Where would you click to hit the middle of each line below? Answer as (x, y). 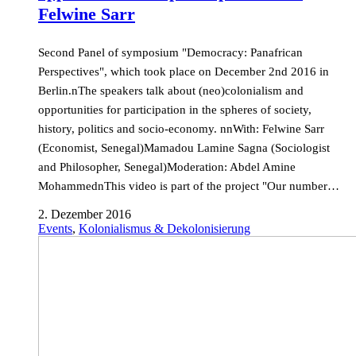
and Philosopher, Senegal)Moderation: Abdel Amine (167, 167)
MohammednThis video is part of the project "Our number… (189, 186)
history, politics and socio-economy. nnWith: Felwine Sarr (181, 129)
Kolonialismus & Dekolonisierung (164, 228)
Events (55, 228)
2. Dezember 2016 (85, 214)
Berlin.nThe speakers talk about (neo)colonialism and (171, 91)
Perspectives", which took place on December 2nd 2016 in (184, 72)
